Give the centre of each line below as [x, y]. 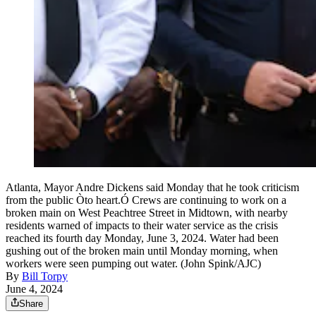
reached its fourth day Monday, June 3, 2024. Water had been [142, 238]
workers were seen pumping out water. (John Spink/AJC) [133, 264]
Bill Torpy [45, 276]
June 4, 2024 [34, 289]
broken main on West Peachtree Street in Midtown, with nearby [147, 213]
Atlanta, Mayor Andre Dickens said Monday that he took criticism [152, 188]
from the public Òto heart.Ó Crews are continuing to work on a [146, 200]
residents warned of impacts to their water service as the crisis [142, 226]
